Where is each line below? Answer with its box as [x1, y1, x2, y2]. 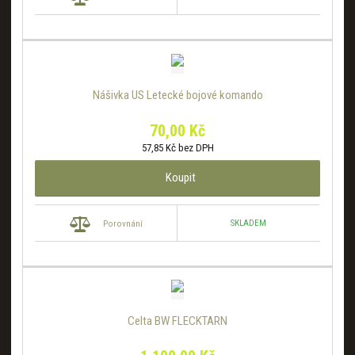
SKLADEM [231, 218, 267, 229]
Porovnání [102, 218, 143, 229]
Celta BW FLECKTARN [128, 314, 227, 329]
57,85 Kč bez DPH [141, 141, 214, 154]
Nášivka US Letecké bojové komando [92, 87, 263, 102]
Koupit [166, 170, 196, 185]
